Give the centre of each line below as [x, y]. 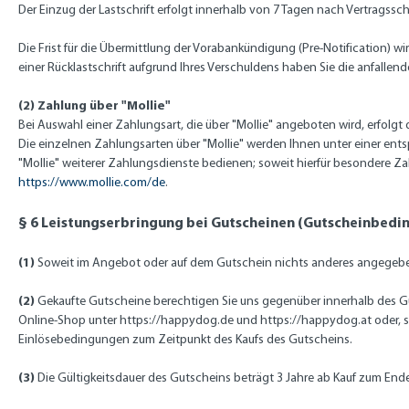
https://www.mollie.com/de [92, 182]
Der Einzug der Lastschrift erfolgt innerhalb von [146, 10]
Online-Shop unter [69, 320]
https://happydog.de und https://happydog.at [246, 320]
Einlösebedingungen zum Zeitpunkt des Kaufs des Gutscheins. [185, 339]
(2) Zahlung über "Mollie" [94, 105]
